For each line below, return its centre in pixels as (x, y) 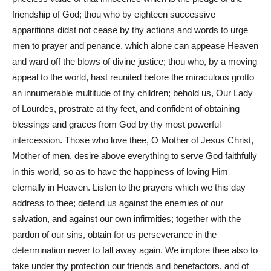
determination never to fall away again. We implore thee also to (135, 250)
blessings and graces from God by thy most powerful (116, 125)
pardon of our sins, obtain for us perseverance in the (114, 235)
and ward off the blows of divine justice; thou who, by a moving (135, 62)
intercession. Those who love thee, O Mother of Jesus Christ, (133, 140)
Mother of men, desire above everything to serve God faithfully (135, 156)
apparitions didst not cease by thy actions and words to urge (130, 30)
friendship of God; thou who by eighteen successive (114, 15)
